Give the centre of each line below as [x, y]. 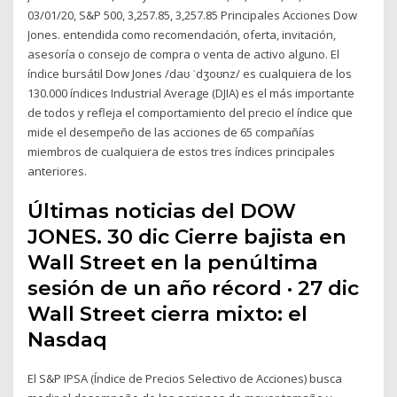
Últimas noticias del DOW [162, 211]
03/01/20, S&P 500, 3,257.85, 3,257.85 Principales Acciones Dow [193, 15]
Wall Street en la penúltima [173, 263]
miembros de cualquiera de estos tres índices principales [182, 151]
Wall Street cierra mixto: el [168, 314]
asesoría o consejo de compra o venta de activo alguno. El [184, 54]
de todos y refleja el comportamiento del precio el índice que [191, 112]
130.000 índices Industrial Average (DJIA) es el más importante [191, 93]
